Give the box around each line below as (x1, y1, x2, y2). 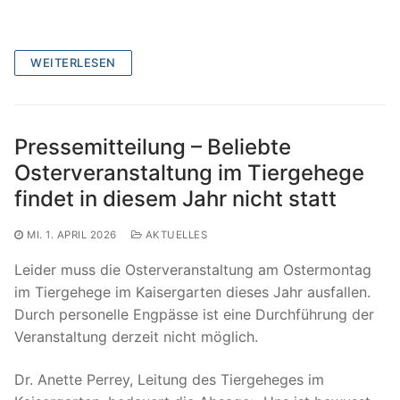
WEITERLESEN (30, 55, 116, 71)
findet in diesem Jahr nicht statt (14, 186, 337, 212)
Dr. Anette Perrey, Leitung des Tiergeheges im (14, 370, 324, 388)
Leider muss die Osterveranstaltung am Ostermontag (14, 261, 371, 279)
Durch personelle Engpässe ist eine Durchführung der (14, 305, 374, 324)
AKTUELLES (142, 229, 207, 242)
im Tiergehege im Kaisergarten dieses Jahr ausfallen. (14, 283, 371, 302)
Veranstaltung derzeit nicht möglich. (14, 328, 258, 346)
